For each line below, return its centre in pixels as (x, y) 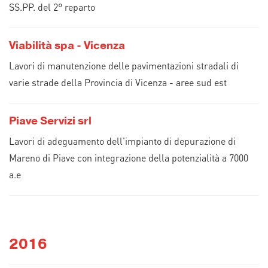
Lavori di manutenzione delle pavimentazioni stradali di (124, 66)
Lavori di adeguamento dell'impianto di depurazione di (122, 141)
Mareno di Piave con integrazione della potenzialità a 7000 (129, 158)
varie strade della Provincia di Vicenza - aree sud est (118, 82)
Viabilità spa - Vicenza (67, 45)
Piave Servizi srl (50, 121)
